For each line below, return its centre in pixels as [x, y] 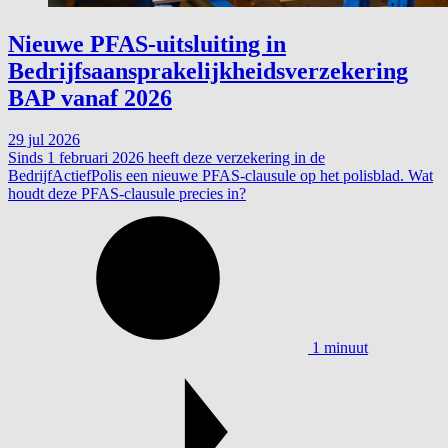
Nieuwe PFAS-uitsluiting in [147, 43]
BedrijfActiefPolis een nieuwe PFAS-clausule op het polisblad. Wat [220, 176]
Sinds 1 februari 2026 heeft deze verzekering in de [166, 158]
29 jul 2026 [44, 140]
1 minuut [340, 348]
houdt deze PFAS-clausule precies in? [127, 194]
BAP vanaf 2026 [90, 97]
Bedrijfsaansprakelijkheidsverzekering [208, 70]
